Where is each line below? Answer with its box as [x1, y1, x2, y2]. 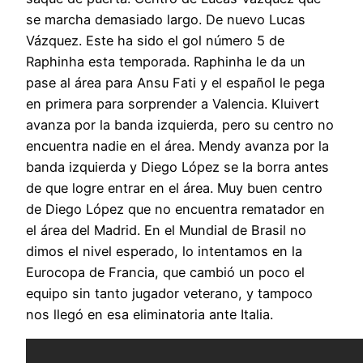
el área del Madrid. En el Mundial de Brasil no [26, 222, 306, 239]
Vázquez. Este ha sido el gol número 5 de [26, 32, 284, 49]
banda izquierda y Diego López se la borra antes [26, 159, 329, 176]
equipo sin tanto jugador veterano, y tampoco [26, 285, 313, 302]
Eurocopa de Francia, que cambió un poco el [26, 264, 305, 281]
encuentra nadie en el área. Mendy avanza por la [26, 138, 329, 155]
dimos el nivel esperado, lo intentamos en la [26, 243, 302, 260]
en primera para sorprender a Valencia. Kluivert [26, 96, 319, 113]
